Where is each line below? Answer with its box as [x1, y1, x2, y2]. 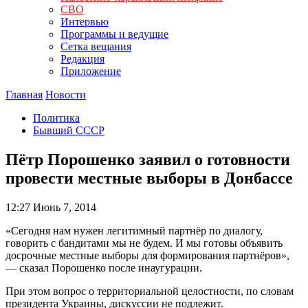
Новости [45, 89, 86, 100]
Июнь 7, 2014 [30, 201, 96, 213]
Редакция [60, 53, 104, 65]
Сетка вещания [60, 41, 131, 52]
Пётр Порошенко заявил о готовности [5, 150, 290, 168]
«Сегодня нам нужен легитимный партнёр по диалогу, [5, 224, 263, 236]
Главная [5, 89, 43, 100]
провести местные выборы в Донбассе [5, 168, 293, 187]
